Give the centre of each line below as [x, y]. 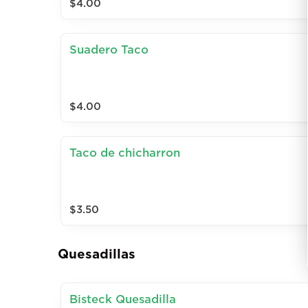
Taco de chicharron [125, 153]
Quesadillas [97, 254]
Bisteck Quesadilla [123, 299]
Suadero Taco [109, 50]
